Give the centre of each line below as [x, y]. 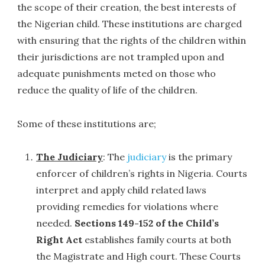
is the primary [199, 157]
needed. [56, 223]
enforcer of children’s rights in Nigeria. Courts [142, 174]
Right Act [59, 240]
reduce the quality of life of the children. [108, 90]
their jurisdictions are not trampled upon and [121, 56]
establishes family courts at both [157, 240]
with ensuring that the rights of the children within [132, 40]
